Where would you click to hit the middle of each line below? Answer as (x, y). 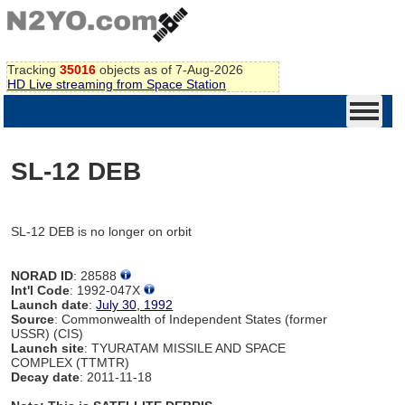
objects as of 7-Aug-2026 (170, 69)
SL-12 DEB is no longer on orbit (102, 231)
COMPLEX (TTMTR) (71, 362)
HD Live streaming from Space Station (117, 84)
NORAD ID (42, 275)
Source (33, 319)
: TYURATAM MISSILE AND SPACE (185, 348)
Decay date (46, 377)
